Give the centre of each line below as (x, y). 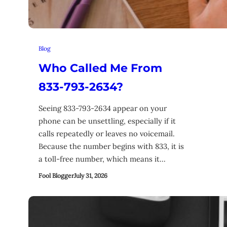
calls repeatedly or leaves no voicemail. (107, 134)
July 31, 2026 (91, 175)
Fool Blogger (56, 175)
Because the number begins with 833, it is (111, 146)
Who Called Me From (100, 68)
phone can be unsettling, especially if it (107, 121)
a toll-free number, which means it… (102, 159)
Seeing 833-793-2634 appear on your (103, 108)
